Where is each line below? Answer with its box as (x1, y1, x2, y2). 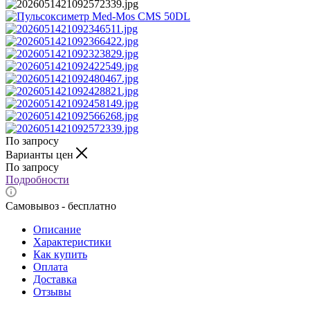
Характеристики (33, 235, 111, 248)
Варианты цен (6, 148, 76, 161)
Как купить (33, 248, 87, 260)
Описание (33, 223, 81, 235)
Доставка (33, 273, 77, 285)
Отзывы (33, 285, 71, 298)
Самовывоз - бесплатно (6, 199, 116, 212)
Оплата (33, 260, 68, 273)
